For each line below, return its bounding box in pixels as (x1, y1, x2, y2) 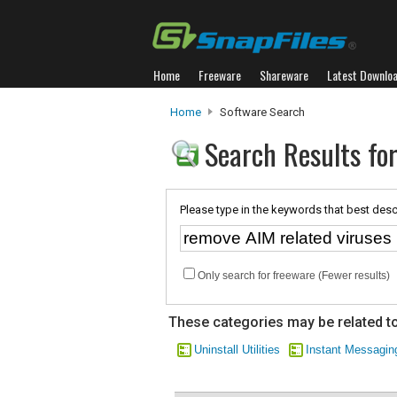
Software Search (217, 105, 305, 119)
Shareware (260, 66, 308, 84)
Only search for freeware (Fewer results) (198, 269, 390, 282)
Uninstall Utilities (194, 343, 280, 356)
